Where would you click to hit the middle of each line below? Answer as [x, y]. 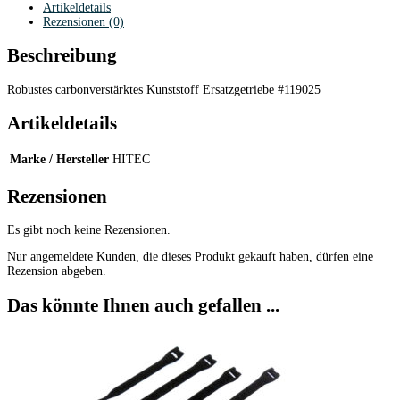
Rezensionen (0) [83, 21]
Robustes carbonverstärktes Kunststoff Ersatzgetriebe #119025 [164, 89]
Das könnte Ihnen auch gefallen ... [143, 305]
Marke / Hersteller [59, 160]
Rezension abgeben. [57, 271]
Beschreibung [62, 56]
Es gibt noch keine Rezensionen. [89, 230]
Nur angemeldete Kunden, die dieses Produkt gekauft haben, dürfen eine [190, 257]
